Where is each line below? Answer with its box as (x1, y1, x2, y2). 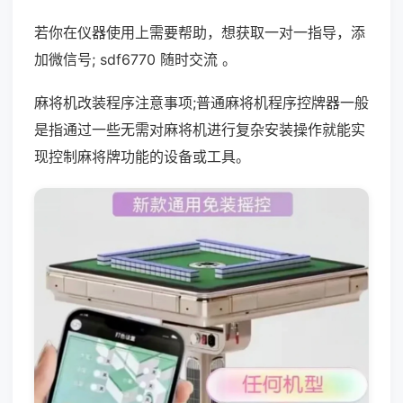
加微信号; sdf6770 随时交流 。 (34, 50, 237, 68)
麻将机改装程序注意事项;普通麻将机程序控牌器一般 (34, 94, 369, 112)
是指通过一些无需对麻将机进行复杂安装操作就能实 (34, 121, 365, 139)
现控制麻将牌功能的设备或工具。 (34, 148, 250, 166)
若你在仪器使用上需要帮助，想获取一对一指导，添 (34, 23, 365, 41)
